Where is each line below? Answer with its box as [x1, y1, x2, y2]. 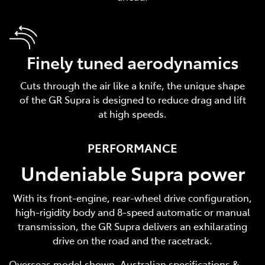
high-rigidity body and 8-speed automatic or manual [15, 205, 250, 218]
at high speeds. [98, 106, 167, 120]
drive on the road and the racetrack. [53, 233, 212, 247]
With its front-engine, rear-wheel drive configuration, [13, 190, 252, 204]
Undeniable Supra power [20, 159, 245, 186]
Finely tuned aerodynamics [26, 50, 239, 73]
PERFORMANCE [88, 138, 177, 156]
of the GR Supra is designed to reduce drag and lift [19, 92, 246, 106]
